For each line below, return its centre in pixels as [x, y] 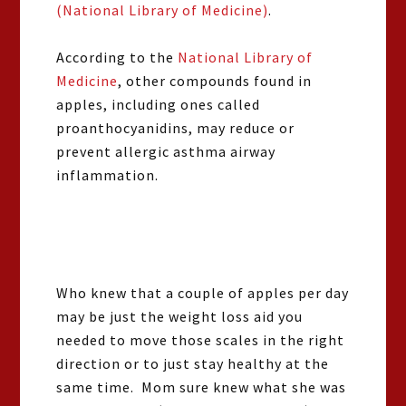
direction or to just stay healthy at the [193, 363]
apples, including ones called [159, 104]
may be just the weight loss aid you [180, 316]
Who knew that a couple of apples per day [203, 293]
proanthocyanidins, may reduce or [176, 128]
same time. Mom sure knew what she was [202, 387]
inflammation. [108, 175]
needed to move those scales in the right [201, 340]
